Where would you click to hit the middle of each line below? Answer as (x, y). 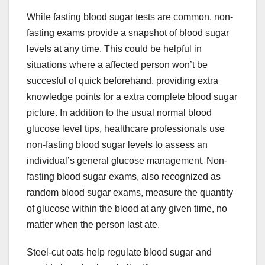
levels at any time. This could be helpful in (114, 49)
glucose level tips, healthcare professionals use (126, 129)
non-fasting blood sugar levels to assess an (117, 145)
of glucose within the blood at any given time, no (127, 209)
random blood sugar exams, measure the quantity (130, 193)
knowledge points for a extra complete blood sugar (132, 97)
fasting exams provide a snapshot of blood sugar (128, 33)
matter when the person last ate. (93, 225)
